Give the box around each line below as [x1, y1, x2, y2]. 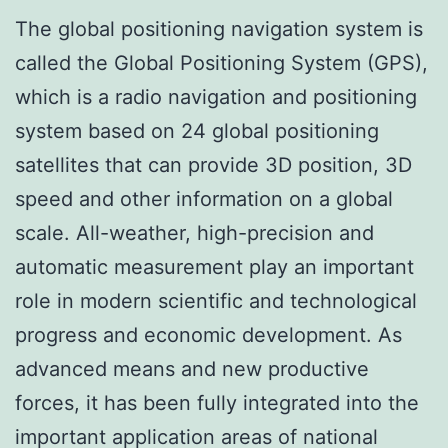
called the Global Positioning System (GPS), [15, 50, 428, 75]
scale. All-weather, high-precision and [15, 220, 374, 245]
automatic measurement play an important [15, 254, 414, 279]
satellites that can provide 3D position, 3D [15, 152, 412, 177]
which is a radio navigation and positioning [15, 84, 417, 109]
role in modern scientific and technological [15, 288, 417, 313]
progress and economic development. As [15, 322, 402, 347]
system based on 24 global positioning [15, 118, 379, 143]
